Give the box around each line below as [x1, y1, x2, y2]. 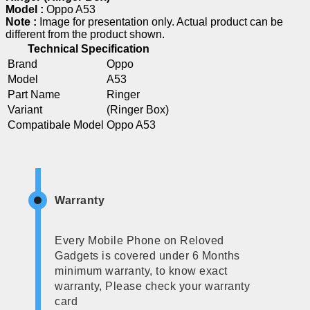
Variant [8, 103, 42, 116]
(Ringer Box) [107, 103, 169, 116]
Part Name [8, 88, 60, 100]
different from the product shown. [6, 28, 165, 40]
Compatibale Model [8, 118, 104, 131]
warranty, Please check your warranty [55, 280, 250, 292]
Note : [6, 15, 39, 28]
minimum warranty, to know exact [55, 264, 228, 277]
